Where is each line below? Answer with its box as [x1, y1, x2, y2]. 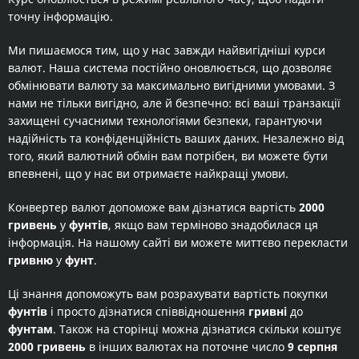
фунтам [8, 321, 53, 337]
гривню [8, 252, 53, 268]
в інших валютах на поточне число [86, 339, 288, 354]
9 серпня [288, 339, 337, 354]
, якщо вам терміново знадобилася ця [108, 217, 318, 232]
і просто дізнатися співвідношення [47, 304, 248, 319]
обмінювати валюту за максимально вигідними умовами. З [8, 78, 335, 93]
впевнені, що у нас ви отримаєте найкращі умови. [8, 166, 288, 181]
